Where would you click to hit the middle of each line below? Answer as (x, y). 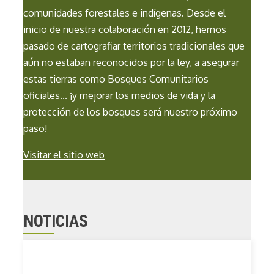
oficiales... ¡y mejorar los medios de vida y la (119, 96)
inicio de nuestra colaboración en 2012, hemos (125, 30)
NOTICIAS (56, 222)
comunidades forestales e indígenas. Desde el (124, 13)
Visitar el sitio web (64, 155)
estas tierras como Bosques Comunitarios (116, 79)
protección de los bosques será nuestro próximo (130, 112)
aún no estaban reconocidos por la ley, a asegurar (131, 63)
